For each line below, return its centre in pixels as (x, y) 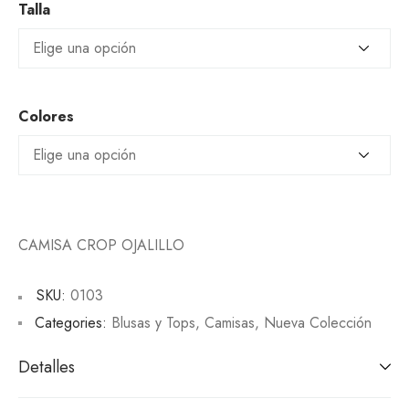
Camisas (230, 322)
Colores (46, 116)
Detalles (47, 367)
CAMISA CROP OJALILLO (101, 245)
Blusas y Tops (153, 322)
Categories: (71, 322)
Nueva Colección (318, 322)
